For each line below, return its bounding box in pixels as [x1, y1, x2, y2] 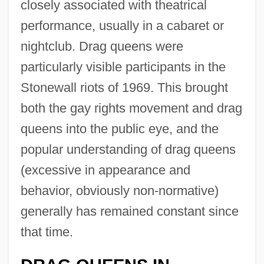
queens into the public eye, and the [20, 121, 219, 136]
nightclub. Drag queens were [20, 38, 183, 54]
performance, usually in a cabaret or [20, 18, 224, 33]
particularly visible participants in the [20, 59, 226, 74]
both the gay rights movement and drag [20, 100, 242, 115]
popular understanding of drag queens [20, 141, 236, 157]
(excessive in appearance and [20, 162, 190, 177]
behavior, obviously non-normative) [20, 183, 219, 198]
